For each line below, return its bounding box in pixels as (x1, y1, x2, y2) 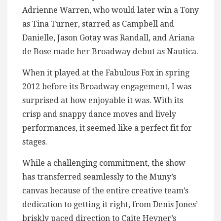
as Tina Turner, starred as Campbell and (22, 19, 174, 29)
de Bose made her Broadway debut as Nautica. (22, 47, 198, 57)
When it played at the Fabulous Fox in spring (22, 68, 189, 78)
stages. (22, 137, 47, 147)
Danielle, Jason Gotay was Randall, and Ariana (22, 33, 194, 43)
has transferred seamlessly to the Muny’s (22, 172, 176, 182)
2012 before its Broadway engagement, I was (22, 82, 191, 92)
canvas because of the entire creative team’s (22, 186, 188, 196)
